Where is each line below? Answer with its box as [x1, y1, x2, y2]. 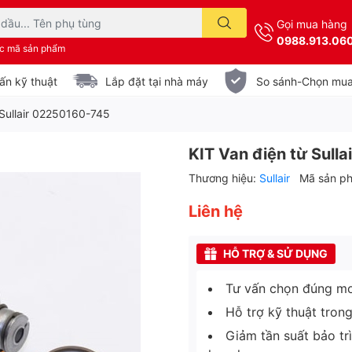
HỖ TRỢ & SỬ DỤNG [223, 247, 328, 260]
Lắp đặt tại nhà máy [105, 74, 208, 88]
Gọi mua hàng [277, 17, 347, 31]
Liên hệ [189, 202, 243, 221]
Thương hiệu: [189, 171, 259, 185]
